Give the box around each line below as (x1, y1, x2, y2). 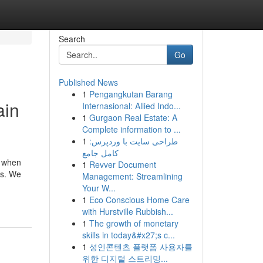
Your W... (82, 182, 116, 194)
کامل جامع (82, 147, 119, 159)
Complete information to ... (82, 123, 181, 135)
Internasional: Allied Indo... (82, 100, 181, 112)
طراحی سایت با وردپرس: (89, 135, 178, 147)
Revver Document (89, 159, 156, 170)
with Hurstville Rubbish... (82, 205, 173, 217)
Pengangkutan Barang (89, 88, 173, 100)
